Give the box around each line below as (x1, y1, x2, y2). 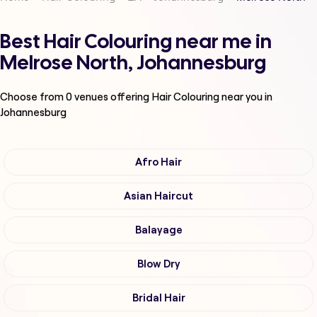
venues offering (72, 90, 151, 104)
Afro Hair (135, 156, 182, 168)
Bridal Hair (132, 292, 185, 304)
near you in (221, 90, 272, 104)
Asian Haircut (124, 190, 193, 202)
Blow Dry (137, 258, 180, 270)
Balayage (134, 224, 183, 236)
